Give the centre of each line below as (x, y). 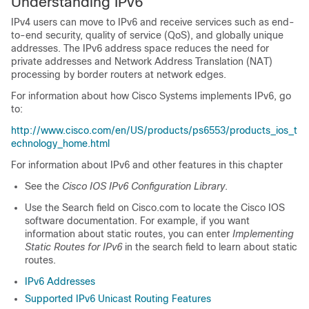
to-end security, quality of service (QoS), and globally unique (147, 35)
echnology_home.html (60, 143)
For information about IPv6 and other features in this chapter (147, 165)
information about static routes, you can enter (129, 234)
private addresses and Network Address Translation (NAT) (142, 61)
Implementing (263, 234)
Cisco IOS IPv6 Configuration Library (143, 186)
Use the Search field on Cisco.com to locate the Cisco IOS (155, 208)
